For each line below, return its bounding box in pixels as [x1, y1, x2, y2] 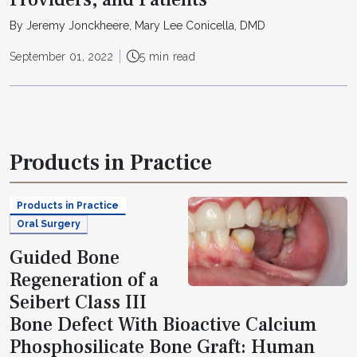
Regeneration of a [10, 267, 159, 292]
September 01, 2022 [10, 49, 114, 63]
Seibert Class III [10, 289, 147, 315]
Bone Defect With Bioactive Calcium [10, 312, 316, 337]
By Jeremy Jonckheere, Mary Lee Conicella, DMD [10, 18, 265, 32]
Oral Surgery [17, 218, 80, 230]
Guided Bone [10, 245, 120, 270]
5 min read [139, 49, 196, 63]
